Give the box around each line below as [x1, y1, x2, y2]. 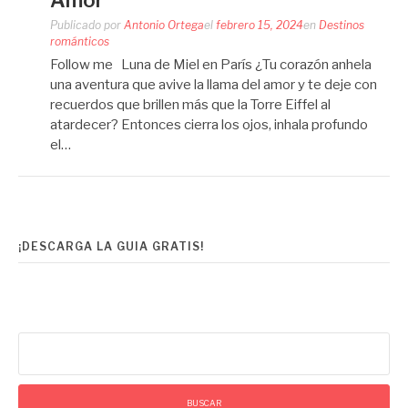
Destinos [319, 18, 364, 32]
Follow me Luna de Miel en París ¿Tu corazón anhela [50, 56, 372, 73]
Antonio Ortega [124, 18, 204, 32]
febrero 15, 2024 [216, 18, 303, 32]
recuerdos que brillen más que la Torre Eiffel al [50, 97, 331, 113]
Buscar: [17, 332, 64, 350]
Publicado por [50, 18, 124, 32]
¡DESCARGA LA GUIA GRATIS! [18, 239, 204, 253]
